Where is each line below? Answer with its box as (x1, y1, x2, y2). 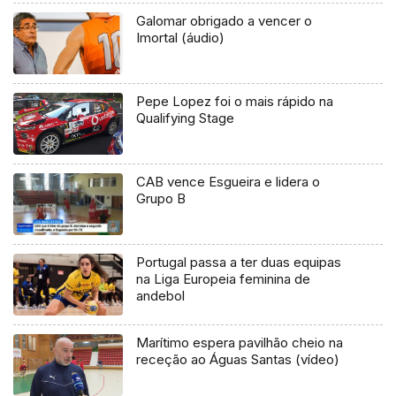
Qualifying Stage (136, 110, 235, 127)
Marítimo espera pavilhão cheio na (136, 334, 344, 352)
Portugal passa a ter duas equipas (136, 254, 342, 271)
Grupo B (136, 190, 187, 208)
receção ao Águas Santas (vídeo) (136, 351, 340, 369)
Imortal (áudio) (136, 29, 225, 47)
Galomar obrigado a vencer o (136, 12, 313, 30)
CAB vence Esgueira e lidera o (136, 173, 321, 191)
